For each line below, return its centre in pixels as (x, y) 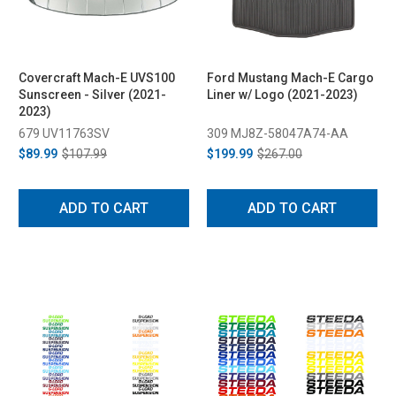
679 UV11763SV (64, 133)
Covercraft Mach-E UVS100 (97, 77)
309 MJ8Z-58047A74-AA (278, 133)
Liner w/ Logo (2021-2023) (282, 94)
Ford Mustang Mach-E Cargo (290, 77)
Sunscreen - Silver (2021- (92, 94)
